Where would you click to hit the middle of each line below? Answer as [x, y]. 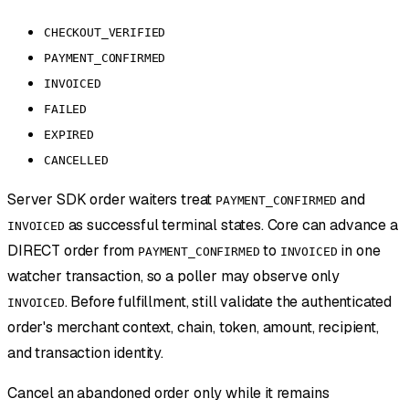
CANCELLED [76, 161]
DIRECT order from [73, 251]
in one [359, 251]
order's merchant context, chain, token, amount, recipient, [193, 328]
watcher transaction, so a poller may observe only [174, 277]
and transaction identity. [85, 353]
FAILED [66, 110]
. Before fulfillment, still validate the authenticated [228, 302]
